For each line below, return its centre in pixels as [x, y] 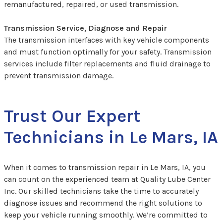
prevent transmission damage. [59, 76]
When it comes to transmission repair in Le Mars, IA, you [105, 167]
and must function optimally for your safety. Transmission [108, 52]
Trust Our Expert [72, 116]
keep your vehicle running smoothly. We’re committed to [106, 215]
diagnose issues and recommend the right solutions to [103, 203]
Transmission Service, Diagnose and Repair [85, 28]
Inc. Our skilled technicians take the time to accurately [101, 191]
